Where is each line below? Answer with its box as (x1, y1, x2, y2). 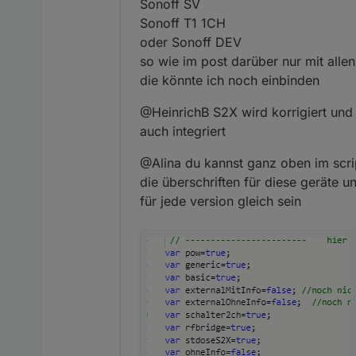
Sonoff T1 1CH (140, 15, 226, 32)
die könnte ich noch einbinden (140, 72, 319, 89)
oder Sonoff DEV (140, 34, 242, 51)
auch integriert (140, 123, 226, 140)
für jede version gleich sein (140, 193, 301, 210)
